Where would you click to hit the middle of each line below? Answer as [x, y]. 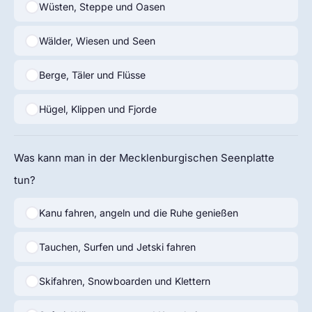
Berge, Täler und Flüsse [92, 75]
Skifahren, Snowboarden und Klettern [124, 281]
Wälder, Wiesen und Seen [97, 40]
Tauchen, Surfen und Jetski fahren [117, 247]
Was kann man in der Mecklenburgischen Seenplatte [144, 158]
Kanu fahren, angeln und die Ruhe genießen [138, 212]
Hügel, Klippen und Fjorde [97, 109]
